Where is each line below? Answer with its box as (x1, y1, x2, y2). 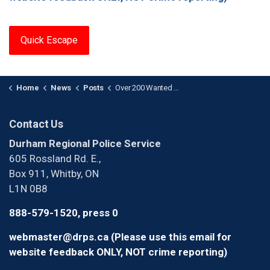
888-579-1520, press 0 (9, 207, 118, 219)
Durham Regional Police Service (9, 137, 161, 149)
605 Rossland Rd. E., (9, 152, 101, 165)
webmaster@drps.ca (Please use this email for (9, 231, 231, 243)
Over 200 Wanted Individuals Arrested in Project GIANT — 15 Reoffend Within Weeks (115, 83, 174, 92)
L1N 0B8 (9, 183, 48, 195)
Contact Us (9, 118, 63, 130)
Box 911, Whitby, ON (9, 168, 99, 180)
